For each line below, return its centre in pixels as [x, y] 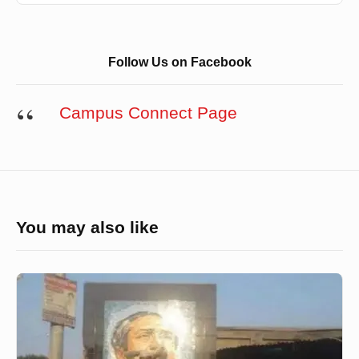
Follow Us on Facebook [179, 62]
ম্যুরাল [28, 329]
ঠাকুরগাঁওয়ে [38, 284]
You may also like [87, 227]
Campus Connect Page [148, 113]
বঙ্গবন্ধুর [31, 307]
